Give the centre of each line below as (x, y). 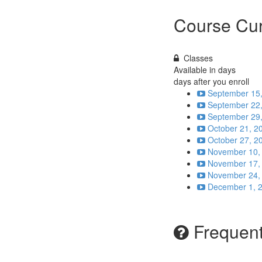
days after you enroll (211, 81)
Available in (196, 70)
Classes (198, 58)
